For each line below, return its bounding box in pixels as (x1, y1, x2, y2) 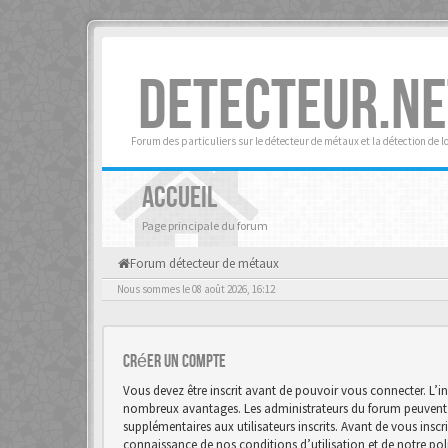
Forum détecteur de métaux (130, 255, 279, 272)
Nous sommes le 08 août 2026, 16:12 (117, 282, 275, 296)
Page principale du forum (142, 218, 268, 233)
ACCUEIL (142, 180, 217, 216)
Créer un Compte (123, 351, 226, 372)
